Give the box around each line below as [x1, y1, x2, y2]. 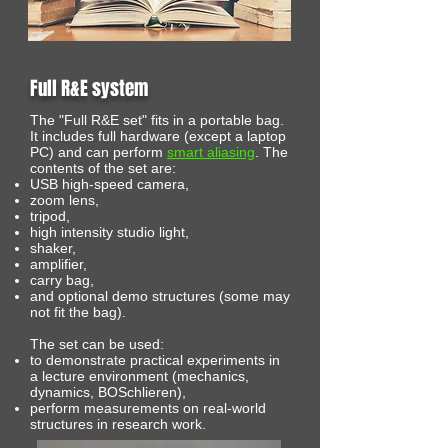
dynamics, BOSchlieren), [30, 384, 186, 400]
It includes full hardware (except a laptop [30, 128, 286, 144]
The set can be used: [30, 336, 164, 352]
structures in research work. [30, 416, 206, 432]
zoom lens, [30, 192, 99, 208]
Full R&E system [30, 74, 148, 102]
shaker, [30, 240, 76, 256]
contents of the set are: [30, 160, 176, 176]
